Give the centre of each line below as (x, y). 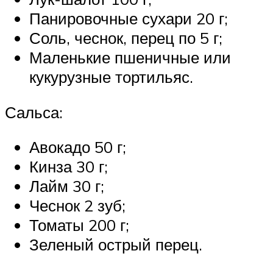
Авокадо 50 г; (78, 147)
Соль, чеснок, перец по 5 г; (126, 38)
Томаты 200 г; (79, 225)
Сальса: (34, 112)
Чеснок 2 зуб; (77, 206)
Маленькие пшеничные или (130, 58)
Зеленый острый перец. (116, 245)
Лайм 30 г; (67, 186)
